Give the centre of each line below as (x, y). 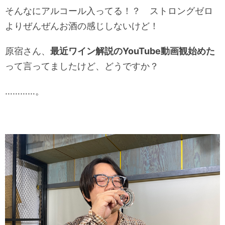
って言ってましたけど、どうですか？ (82, 66)
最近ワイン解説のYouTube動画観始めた (133, 51)
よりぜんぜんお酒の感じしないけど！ (82, 26)
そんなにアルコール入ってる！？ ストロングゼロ (109, 11)
